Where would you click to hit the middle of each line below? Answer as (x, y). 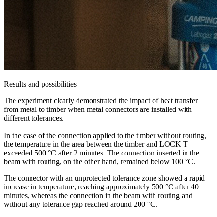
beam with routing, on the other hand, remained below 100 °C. (101, 161)
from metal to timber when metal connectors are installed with (98, 109)
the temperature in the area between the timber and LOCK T (96, 144)
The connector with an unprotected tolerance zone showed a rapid (104, 178)
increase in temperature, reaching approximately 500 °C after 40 (101, 186)
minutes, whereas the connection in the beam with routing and (98, 195)
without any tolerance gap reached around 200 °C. (82, 204)
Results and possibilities (40, 84)
